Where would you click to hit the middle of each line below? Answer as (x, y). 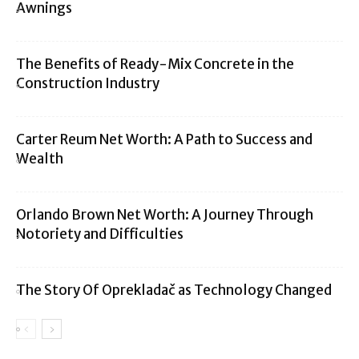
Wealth (40, 159)
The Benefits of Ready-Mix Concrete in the (155, 64)
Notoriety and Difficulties (100, 234)
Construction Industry (88, 83)
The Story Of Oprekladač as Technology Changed (174, 290)
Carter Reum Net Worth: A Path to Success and (164, 139)
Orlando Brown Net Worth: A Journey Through (165, 215)
